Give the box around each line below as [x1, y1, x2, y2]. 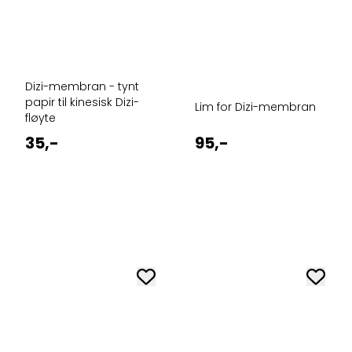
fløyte [25, 109, 56, 126]
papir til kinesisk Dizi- [25, 93, 139, 110]
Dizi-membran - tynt [25, 78, 139, 94]
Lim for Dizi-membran [195, 98, 316, 115]
